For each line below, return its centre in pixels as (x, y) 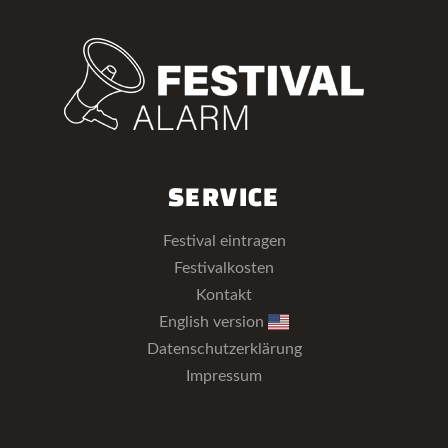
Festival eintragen (224, 241)
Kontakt (224, 295)
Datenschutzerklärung (224, 349)
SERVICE (224, 196)
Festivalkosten (224, 268)
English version (213, 322)
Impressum (224, 376)
